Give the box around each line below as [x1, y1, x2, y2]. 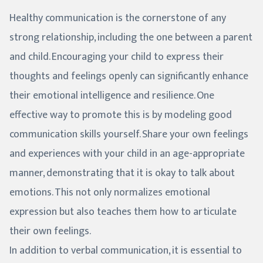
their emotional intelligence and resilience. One [9, 86, 214, 104]
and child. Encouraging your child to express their [9, 48, 224, 66]
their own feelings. [9, 222, 91, 240]
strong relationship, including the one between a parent [9, 28, 252, 46]
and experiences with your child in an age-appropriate [9, 144, 245, 163]
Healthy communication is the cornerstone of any [9, 9, 226, 27]
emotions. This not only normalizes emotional [9, 183, 210, 201]
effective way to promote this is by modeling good [9, 106, 232, 124]
